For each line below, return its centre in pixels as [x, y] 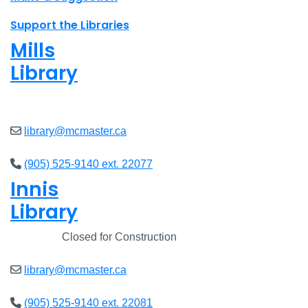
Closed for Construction [118, 236]
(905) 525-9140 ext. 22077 [88, 164]
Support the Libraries [70, 25]
